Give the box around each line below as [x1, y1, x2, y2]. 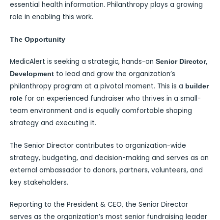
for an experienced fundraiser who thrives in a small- [23, 94, 201, 104]
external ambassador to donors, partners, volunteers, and [10, 165, 203, 175]
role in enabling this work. [10, 12, 93, 22]
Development [10, 70, 54, 78]
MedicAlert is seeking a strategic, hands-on [10, 57, 156, 67]
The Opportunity [10, 35, 65, 43]
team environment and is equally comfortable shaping [10, 106, 192, 116]
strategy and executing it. [10, 118, 96, 128]
